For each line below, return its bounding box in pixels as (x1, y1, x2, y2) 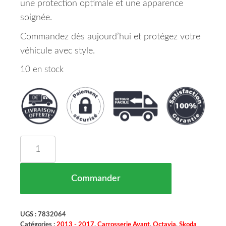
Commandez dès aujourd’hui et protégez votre (20, 32, 200, 41)
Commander (71, 174, 121, 184)
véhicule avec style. (20, 46, 95, 55)
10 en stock (20, 66, 64, 74)
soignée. (20, 13, 52, 22)
